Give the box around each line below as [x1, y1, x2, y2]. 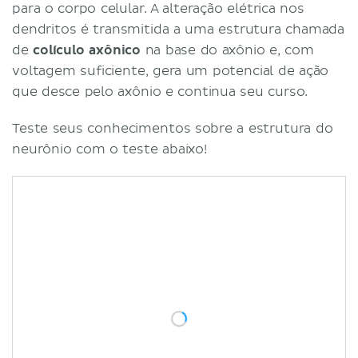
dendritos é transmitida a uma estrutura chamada [12, 21, 345, 38]
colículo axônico [33, 42, 141, 58]
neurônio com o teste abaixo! [12, 141, 207, 157]
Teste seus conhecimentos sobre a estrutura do [12, 120, 333, 137]
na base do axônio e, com [141, 42, 314, 58]
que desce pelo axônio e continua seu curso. [12, 83, 312, 100]
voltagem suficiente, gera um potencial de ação [12, 62, 329, 79]
